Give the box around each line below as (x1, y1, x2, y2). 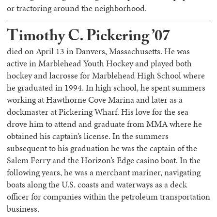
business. (7, 203, 39, 215)
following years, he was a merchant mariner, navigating (7, 167, 201, 178)
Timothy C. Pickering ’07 (7, 25, 170, 51)
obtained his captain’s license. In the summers (7, 130, 169, 142)
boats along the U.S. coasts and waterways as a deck (7, 179, 187, 190)
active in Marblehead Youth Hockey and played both (7, 58, 192, 69)
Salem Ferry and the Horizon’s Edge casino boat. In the (7, 155, 201, 166)
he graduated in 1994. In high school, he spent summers (7, 82, 205, 93)
